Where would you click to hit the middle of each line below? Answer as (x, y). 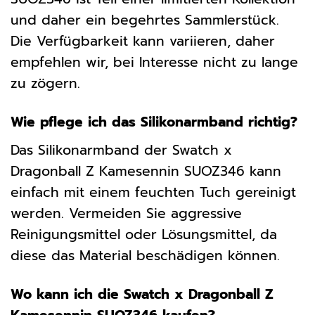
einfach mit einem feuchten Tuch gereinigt (153, 192)
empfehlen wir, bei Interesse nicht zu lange (154, 63)
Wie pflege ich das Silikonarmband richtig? (154, 122)
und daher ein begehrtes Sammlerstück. (145, 20)
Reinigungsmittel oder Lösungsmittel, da (144, 234)
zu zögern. (45, 84)
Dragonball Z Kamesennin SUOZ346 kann (146, 171)
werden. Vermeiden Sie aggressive (126, 213)
